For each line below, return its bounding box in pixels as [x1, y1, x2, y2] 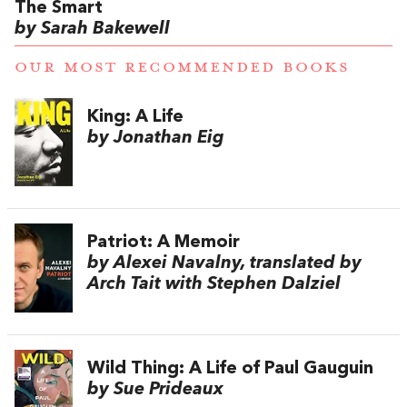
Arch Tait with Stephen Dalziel [87, 274, 341, 293]
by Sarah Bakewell [15, 20, 170, 39]
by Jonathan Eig [87, 129, 224, 148]
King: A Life [87, 108, 184, 127]
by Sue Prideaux [87, 380, 223, 399]
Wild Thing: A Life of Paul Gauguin [87, 359, 373, 378]
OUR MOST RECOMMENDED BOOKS [15, 57, 350, 78]
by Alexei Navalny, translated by [87, 253, 362, 273]
